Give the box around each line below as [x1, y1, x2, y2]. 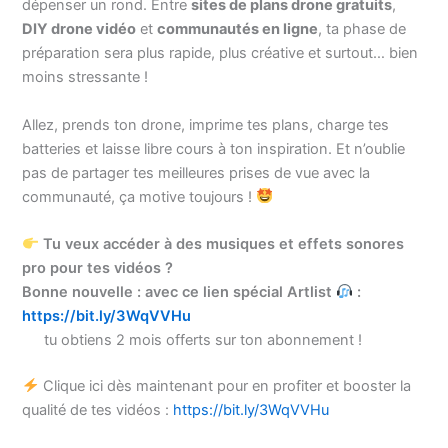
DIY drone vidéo [22, 20, 137, 39]
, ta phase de [318, 20, 407, 39]
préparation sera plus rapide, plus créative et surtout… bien [22, 44, 419, 63]
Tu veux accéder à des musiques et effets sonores [39, 234, 405, 253]
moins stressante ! [22, 68, 149, 87]
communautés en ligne [157, 20, 319, 39]
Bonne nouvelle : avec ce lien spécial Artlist [22, 282, 337, 301]
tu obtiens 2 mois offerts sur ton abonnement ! [44, 330, 363, 349]
